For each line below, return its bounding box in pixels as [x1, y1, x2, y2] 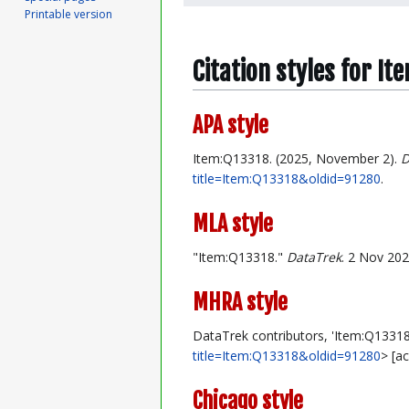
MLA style [193, 209, 273, 237]
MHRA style [193, 288, 288, 316]
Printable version [25, 6, 113, 23]
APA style [193, 110, 268, 139]
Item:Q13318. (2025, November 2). [193, 149, 401, 167]
